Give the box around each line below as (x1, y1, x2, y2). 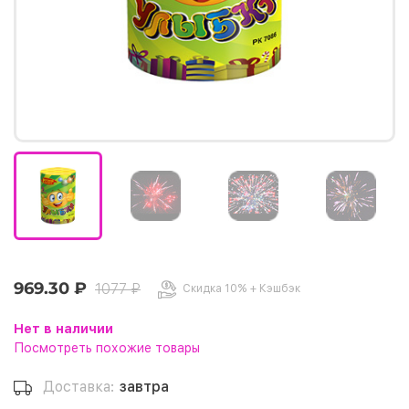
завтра (119, 378, 169, 396)
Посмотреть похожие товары (14, 341, 200, 356)
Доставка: (38, 378, 119, 396)
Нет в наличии (14, 321, 113, 337)
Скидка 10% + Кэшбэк (180, 282, 300, 296)
